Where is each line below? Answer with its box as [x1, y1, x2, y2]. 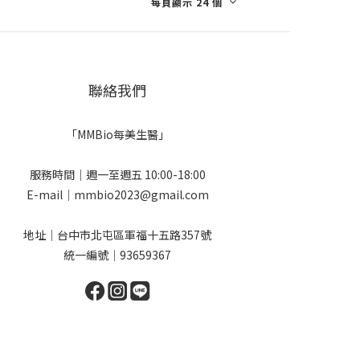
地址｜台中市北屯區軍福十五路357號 [23, 227, 211, 243]
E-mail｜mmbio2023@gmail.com [26, 186, 209, 202]
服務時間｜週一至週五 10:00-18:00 [29, 166, 206, 182]
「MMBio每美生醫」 [65, 126, 170, 142]
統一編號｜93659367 [63, 247, 171, 263]
